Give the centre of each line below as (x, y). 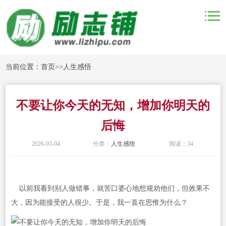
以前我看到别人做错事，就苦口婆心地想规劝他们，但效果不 (110, 189)
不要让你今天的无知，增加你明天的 (113, 105)
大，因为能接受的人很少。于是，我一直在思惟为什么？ (99, 203)
